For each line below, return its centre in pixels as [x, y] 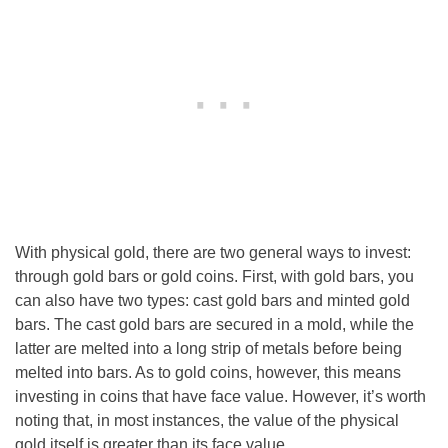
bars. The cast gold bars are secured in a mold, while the [214, 324]
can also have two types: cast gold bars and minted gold [212, 300]
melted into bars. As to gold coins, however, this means [208, 372]
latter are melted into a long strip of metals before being [208, 348]
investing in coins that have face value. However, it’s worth [220, 396]
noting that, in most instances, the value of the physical [207, 420]
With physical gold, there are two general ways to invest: [213, 252]
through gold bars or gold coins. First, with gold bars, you [214, 276]
